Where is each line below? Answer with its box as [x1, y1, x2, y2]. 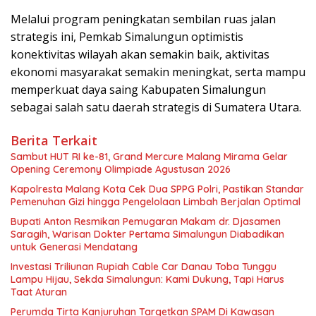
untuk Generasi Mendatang [11, 241, 138, 254]
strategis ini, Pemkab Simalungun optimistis [11, 29, 243, 45]
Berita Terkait [11, 132, 97, 150]
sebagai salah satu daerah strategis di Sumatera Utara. [11, 99, 301, 116]
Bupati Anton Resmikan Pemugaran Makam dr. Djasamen [11, 215, 281, 229]
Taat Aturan [11, 286, 67, 299]
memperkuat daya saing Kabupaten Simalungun [11, 82, 266, 98]
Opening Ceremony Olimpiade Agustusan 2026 [11, 163, 231, 176]
